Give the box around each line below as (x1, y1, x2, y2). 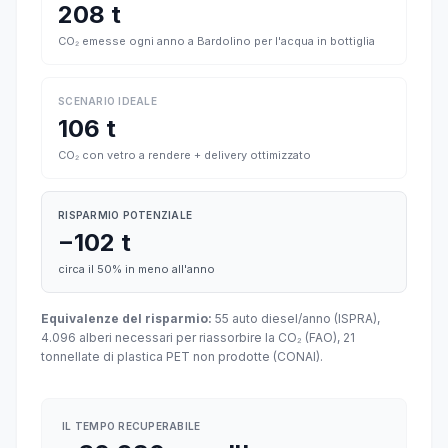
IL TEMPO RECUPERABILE (62, 420, 201, 432)
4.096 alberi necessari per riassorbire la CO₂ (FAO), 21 (41, 330, 355, 345)
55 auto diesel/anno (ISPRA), (212, 311, 380, 326)
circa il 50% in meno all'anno (58, 262, 215, 276)
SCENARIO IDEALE (58, 95, 157, 107)
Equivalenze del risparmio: (41, 311, 212, 326)
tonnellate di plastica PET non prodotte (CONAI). (41, 349, 323, 364)
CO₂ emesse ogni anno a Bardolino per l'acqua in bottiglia (58, 34, 375, 48)
